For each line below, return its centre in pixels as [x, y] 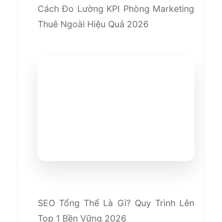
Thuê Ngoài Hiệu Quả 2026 [93, 24]
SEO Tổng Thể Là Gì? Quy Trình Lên [116, 203]
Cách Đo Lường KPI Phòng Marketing [116, 8]
